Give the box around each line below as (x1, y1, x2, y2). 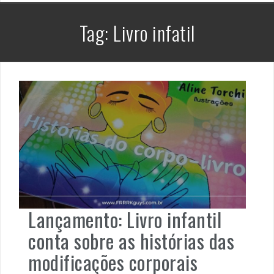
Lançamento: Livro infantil (28, 205, 221, 234)
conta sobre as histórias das (28, 226, 234, 256)
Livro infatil (113, 18, 195, 48)
